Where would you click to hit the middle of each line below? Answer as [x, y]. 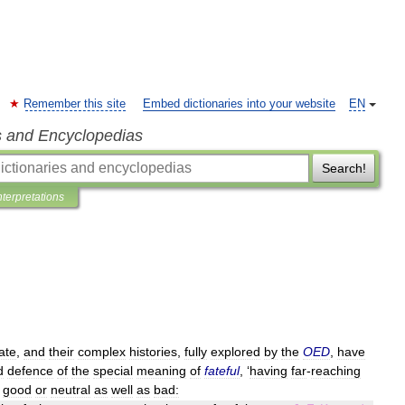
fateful [222, 371]
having [268, 371]
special [113, 371]
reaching [336, 371]
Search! [344, 168]
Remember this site [75, 104]
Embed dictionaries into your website [239, 104]
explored [235, 352]
